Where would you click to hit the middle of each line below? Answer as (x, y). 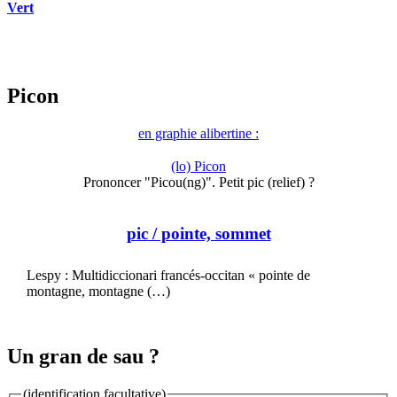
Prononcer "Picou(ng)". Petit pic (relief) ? (198, 183)
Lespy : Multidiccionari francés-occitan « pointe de (168, 275)
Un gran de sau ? (83, 357)
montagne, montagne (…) (98, 291)
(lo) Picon (198, 167)
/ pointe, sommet (209, 233)
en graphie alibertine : (198, 134)
